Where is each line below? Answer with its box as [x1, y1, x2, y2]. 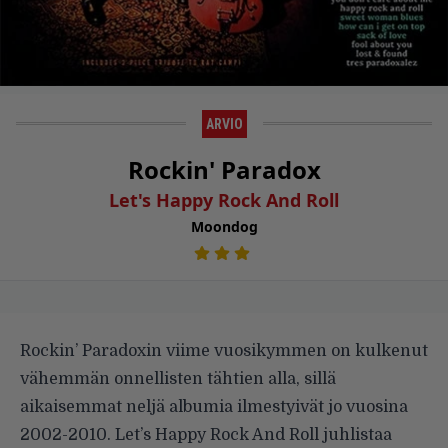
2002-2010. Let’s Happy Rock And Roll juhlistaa [20, 426, 392, 445]
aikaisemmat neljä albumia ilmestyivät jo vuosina [20, 398, 408, 417]
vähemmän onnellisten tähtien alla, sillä [20, 370, 336, 389]
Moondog [190, 217, 258, 237]
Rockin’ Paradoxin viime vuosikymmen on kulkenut [20, 342, 428, 361]
